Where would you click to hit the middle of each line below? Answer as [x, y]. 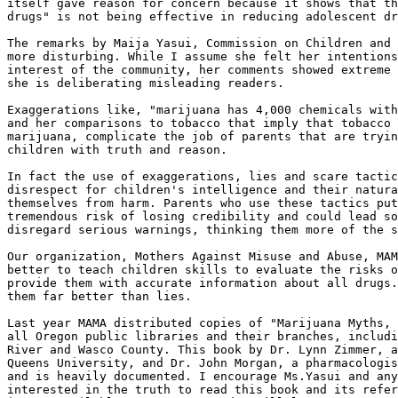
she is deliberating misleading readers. [146, 83]
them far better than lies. [99, 296]
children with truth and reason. [117, 150]
